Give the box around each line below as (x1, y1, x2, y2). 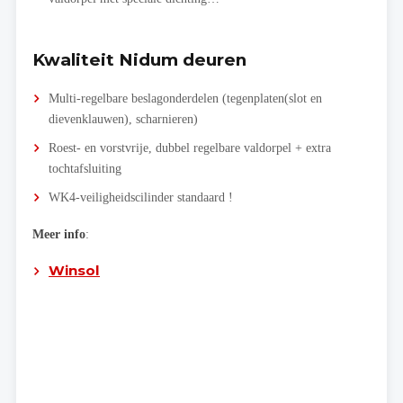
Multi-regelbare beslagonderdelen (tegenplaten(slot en (49, 90, 322, 105)
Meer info (32, 226, 85, 241)
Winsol (49, 261, 100, 279)
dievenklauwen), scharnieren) (49, 111, 198, 126)
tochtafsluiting (49, 160, 121, 175)
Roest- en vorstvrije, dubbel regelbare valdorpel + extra (49, 139, 331, 155)
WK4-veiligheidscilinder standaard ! (49, 189, 233, 204)
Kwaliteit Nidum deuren (32, 49, 246, 70)
